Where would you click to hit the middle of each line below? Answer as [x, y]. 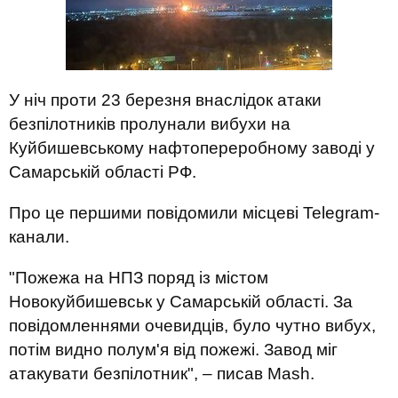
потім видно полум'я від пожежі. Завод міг [173, 350]
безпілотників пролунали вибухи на [150, 124]
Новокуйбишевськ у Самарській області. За [181, 302]
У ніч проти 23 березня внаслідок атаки [165, 100]
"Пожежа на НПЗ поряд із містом [139, 278]
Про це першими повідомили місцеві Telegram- [194, 213]
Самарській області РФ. [103, 172]
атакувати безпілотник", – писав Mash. [162, 374]
